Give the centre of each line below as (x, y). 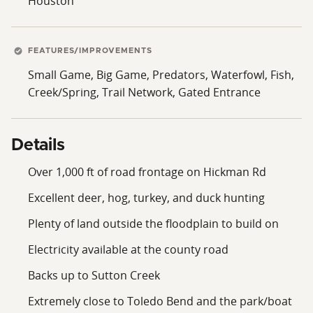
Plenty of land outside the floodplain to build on (153, 223)
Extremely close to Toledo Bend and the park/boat (160, 301)
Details (38, 145)
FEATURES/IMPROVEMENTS (89, 50)
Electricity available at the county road (128, 249)
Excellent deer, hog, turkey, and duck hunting (146, 197)
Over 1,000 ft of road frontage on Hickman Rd (147, 172)
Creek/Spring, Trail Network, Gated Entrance (144, 92)
